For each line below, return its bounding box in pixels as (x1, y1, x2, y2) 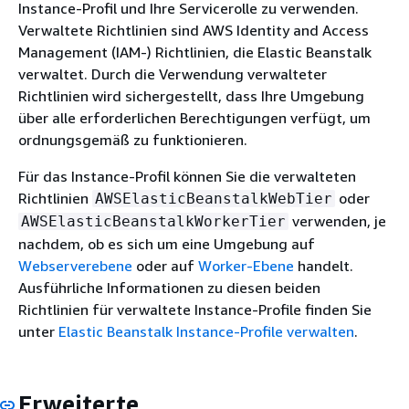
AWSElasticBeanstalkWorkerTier (21, 213, 286, 230)
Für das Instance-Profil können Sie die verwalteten (18, 167, 356, 185)
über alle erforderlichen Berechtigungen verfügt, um (18, 109, 371, 127)
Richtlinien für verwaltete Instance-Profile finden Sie (18, 300, 372, 319)
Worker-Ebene (198, 257, 294, 275)
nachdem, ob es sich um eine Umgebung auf (18, 235, 315, 253)
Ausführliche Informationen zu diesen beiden (18, 278, 320, 297)
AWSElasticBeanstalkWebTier (95, 190, 332, 207)
